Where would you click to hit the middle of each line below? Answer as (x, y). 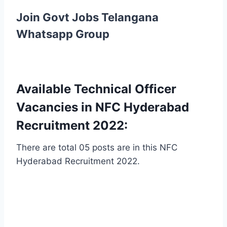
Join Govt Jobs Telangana (87, 17)
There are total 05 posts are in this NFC (97, 147)
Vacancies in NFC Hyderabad (103, 107)
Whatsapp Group (63, 34)
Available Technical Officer (96, 89)
